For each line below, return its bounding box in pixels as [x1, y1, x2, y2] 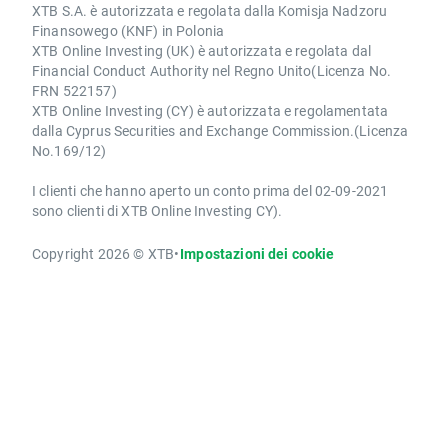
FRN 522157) [32, 81, 117, 101]
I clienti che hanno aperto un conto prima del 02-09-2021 [32, 181, 389, 201]
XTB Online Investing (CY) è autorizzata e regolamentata [32, 101, 389, 121]
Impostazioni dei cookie [180, 244, 335, 264]
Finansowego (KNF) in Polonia [32, 21, 225, 41]
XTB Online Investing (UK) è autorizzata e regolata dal [32, 41, 372, 61]
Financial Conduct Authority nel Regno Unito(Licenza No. [32, 61, 392, 81]
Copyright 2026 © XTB [32, 244, 174, 264]
